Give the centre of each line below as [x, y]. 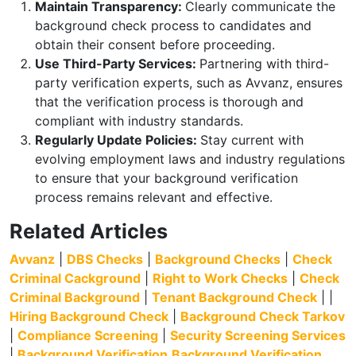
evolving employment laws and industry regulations [190, 159]
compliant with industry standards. [139, 121]
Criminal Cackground [75, 278]
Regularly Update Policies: [118, 140]
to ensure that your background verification [166, 178]
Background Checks [218, 259]
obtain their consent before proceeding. [155, 44]
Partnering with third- [264, 64]
